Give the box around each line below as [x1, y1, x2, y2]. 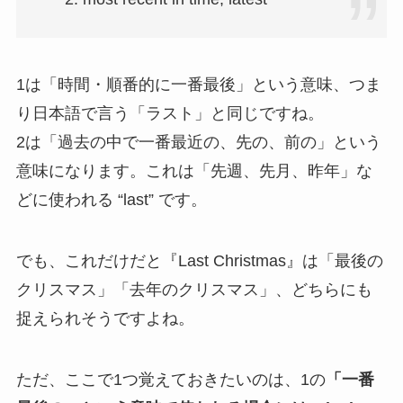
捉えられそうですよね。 [15, 309, 194, 327]
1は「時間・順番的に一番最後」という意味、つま [15, 76, 381, 94]
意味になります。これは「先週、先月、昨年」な [15, 162, 372, 181]
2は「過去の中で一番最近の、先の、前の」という [15, 133, 381, 152]
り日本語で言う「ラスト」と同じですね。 [15, 104, 324, 123]
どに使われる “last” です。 [15, 191, 207, 210]
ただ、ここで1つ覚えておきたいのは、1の [15, 370, 326, 389]
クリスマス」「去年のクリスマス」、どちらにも [15, 280, 372, 299]
